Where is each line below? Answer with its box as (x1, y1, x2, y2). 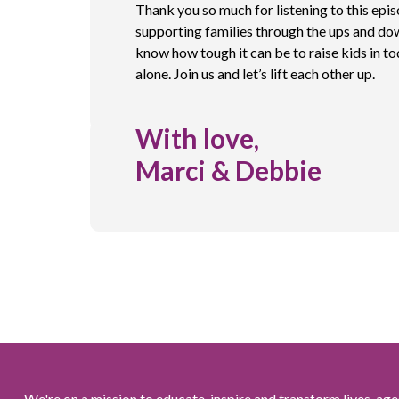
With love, (135, 121, 259, 154)
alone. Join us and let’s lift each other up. (135, 64, 375, 82)
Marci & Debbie (135, 153, 322, 186)
